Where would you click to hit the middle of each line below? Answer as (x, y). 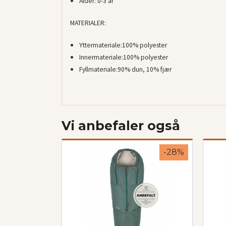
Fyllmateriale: (98, 70)
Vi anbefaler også (121, 126)
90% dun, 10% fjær (144, 70)
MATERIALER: (88, 23)
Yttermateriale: (100, 45)
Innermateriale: (101, 58)
